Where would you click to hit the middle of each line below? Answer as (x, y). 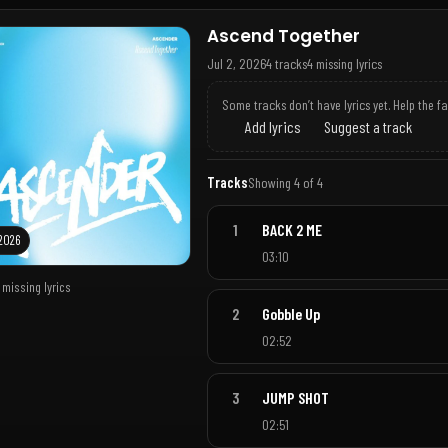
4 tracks (286, 63)
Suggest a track (366, 126)
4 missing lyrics (344, 63)
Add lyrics (271, 126)
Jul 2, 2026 (236, 63)
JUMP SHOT (295, 397)
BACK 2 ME (291, 230)
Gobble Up (290, 313)
